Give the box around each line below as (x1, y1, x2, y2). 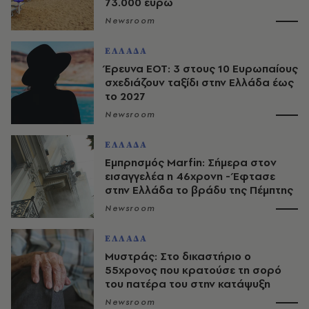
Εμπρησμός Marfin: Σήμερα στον (105, 154, 277, 170)
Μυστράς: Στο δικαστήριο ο (105, 248, 251, 263)
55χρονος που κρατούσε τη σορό (105, 262, 281, 277)
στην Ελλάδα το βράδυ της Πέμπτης (105, 182, 293, 197)
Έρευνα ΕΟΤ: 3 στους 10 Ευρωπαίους (105, 61, 298, 76)
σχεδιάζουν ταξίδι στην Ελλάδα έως (105, 74, 294, 90)
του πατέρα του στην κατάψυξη (105, 276, 270, 291)
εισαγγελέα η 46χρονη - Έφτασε (105, 168, 275, 183)
